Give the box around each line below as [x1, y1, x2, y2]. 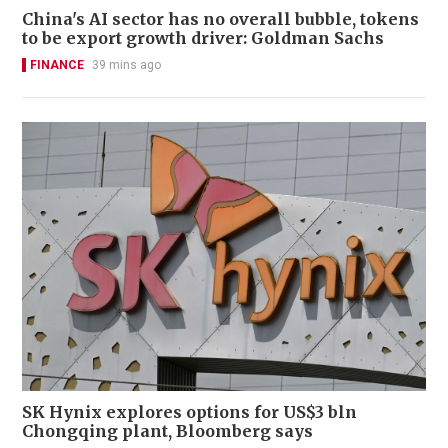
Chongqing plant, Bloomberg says [22, 421, 313, 442]
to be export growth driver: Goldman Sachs [22, 27, 384, 48]
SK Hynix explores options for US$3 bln [22, 402, 357, 423]
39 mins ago [92, 57, 161, 72]
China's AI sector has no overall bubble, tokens [22, 8, 419, 29]
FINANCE [30, 57, 84, 72]
